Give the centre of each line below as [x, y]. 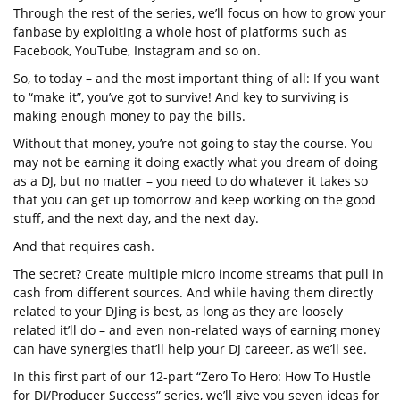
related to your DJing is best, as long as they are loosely [178, 312]
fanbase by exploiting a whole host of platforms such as [180, 32]
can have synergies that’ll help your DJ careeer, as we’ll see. [190, 349]
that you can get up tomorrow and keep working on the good [195, 200]
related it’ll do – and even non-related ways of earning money [197, 330]
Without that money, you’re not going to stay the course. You [193, 144]
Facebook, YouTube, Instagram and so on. [137, 51]
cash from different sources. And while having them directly [193, 293]
